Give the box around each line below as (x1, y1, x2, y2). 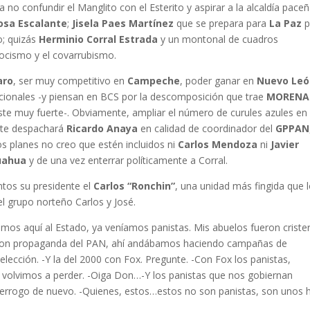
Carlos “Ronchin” (93, 179, 176, 193)
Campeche (127, 74, 181, 88)
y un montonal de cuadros (158, 33, 279, 46)
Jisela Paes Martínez (72, 17, 174, 30)
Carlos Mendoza (178, 138, 258, 152)
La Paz (269, 17, 302, 30)
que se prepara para (174, 17, 270, 30)
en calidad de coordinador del (138, 122, 276, 136)
